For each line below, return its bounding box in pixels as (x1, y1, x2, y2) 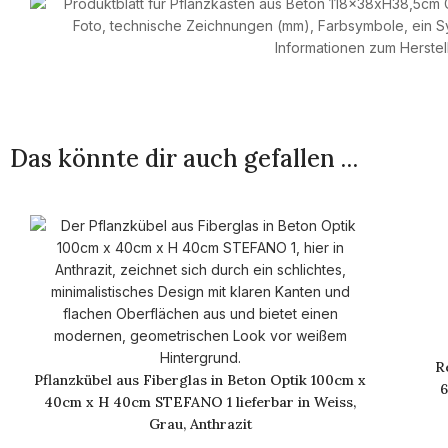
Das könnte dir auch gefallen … (10, 143, 358, 174)
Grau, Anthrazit (148, 415, 252, 433)
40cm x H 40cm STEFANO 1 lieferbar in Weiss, (44, 393, 356, 411)
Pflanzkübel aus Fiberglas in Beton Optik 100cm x (34, 371, 366, 389)
